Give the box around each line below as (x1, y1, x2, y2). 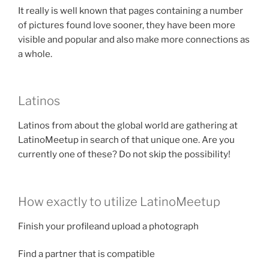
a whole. (18, 48, 52, 59)
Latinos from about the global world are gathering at (18, 120, 238, 131)
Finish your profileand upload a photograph (18, 220, 199, 232)
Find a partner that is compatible (18, 249, 155, 260)
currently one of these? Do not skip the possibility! (18, 149, 231, 160)
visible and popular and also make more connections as (18, 34, 250, 45)
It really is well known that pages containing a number (18, 5, 243, 16)
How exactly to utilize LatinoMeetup (18, 194, 220, 209)
